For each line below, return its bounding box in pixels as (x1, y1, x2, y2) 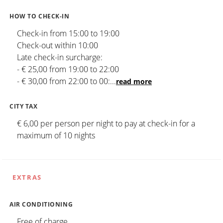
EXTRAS (12, 172, 42, 182)
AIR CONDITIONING (9, 200, 73, 208)
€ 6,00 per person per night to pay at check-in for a (17, 117, 195, 129)
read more (116, 76, 152, 86)
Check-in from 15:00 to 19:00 (17, 27, 119, 39)
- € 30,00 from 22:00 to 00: (17, 75, 110, 87)
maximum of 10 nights (17, 129, 95, 141)
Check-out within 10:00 (17, 39, 98, 51)
